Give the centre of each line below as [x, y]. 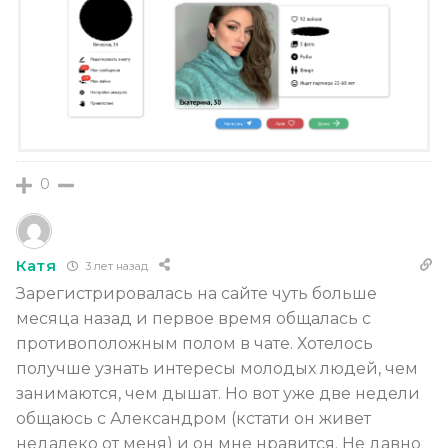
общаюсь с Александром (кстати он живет [193, 419]
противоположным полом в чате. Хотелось [194, 344]
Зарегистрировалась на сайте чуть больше [196, 294]
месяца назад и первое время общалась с [193, 319]
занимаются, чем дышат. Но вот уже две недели [218, 394]
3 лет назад [114, 265]
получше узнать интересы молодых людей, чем [217, 369]
